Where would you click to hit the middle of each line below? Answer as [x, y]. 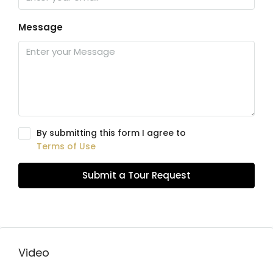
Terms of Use [66, 146]
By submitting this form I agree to [111, 133]
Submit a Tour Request [136, 175]
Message [41, 27]
